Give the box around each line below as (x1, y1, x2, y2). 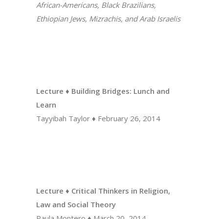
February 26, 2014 (98, 113, 160, 123)
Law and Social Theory (36, 199, 116, 209)
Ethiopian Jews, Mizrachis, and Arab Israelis (36, 14, 180, 23)
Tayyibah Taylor (36, 113, 90, 123)
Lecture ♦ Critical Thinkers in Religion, (36, 186, 170, 196)
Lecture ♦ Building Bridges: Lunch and (36, 86, 170, 96)
